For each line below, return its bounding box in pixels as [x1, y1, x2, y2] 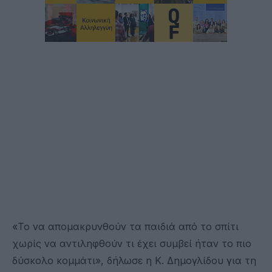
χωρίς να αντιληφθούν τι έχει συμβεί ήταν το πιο [12, 237, 251, 250]
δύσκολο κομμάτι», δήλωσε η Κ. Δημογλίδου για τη [12, 254, 256, 267]
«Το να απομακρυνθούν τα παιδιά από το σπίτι [12, 220, 239, 233]
